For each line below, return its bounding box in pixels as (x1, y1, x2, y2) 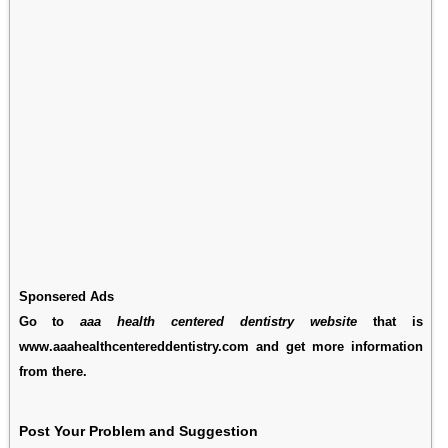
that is (357, 313, 423, 329)
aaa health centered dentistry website (80, 313, 358, 329)
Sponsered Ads (18, 288, 114, 304)
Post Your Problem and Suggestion (18, 422, 258, 439)
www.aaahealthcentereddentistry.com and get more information (18, 338, 423, 354)
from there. (18, 363, 87, 379)
